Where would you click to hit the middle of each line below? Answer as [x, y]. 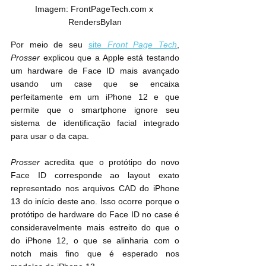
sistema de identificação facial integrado [95, 123]
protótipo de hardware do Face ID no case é [95, 214]
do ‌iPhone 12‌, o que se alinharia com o [18, 240]
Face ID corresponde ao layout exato [95, 175]
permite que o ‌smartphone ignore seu [46, 110]
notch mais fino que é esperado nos [95, 253]
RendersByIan [95, 22]
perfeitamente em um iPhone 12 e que [95, 96]
